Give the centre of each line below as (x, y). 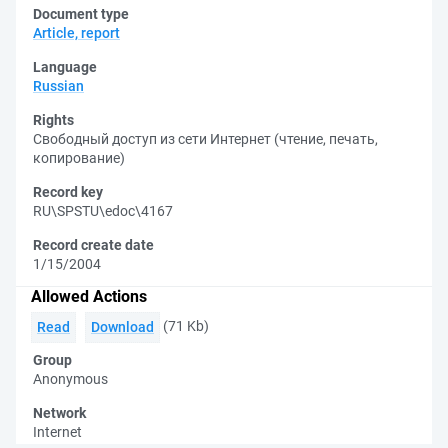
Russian (58, 86)
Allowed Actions (89, 296)
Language (65, 67)
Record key (68, 192)
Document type (81, 14)
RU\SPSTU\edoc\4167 (103, 211)
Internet (57, 432)
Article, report (76, 33)
